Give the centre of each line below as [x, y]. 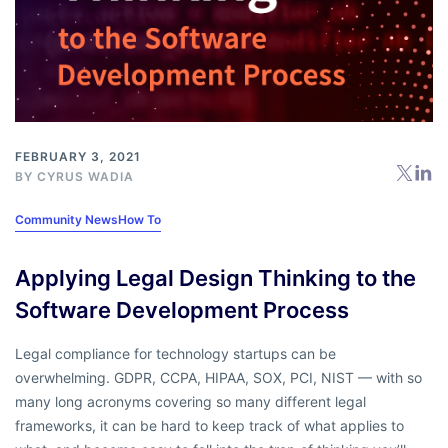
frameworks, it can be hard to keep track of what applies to [209, 425]
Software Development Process [182, 309]
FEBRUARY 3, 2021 [78, 156]
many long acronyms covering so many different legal [190, 401]
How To [139, 219]
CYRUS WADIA [85, 176]
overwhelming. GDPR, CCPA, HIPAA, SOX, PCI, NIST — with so [218, 377]
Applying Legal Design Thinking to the [215, 277]
